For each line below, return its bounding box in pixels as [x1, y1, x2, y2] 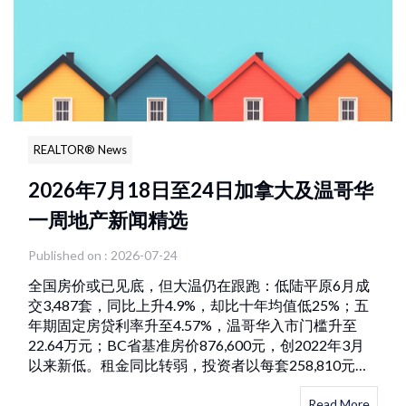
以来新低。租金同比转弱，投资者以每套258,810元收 [28, 355, 370, 373]
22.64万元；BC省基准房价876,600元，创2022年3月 [28, 335, 364, 353]
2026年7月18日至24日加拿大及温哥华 [28, 177, 373, 202]
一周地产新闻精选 [28, 207, 188, 232]
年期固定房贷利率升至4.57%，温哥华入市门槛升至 [28, 315, 357, 333]
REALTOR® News [34, 141, 127, 157]
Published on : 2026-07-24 [28, 246, 178, 263]
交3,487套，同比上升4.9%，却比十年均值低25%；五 [28, 295, 369, 314]
